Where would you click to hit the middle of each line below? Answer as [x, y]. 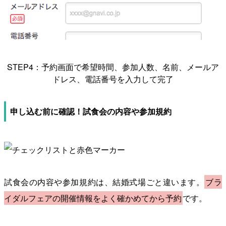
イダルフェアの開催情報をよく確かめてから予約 [93, 198]
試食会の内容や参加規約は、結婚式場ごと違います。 [104, 182]
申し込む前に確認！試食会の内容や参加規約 [91, 111]
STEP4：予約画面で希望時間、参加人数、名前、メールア [113, 67]
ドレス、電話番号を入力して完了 [113, 79]
